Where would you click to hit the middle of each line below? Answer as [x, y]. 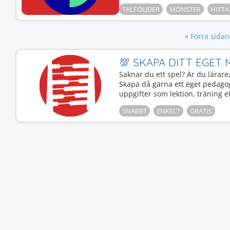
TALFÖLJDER [141, 9]
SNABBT [135, 111]
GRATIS [201, 111]
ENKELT [168, 111]
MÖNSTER [185, 9]
